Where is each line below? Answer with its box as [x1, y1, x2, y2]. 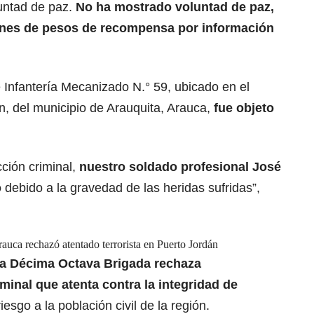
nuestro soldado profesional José [79, 160, 281, 175]
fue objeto [210, 101, 274, 116]
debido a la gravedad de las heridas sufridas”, [5, 181, 260, 196]
